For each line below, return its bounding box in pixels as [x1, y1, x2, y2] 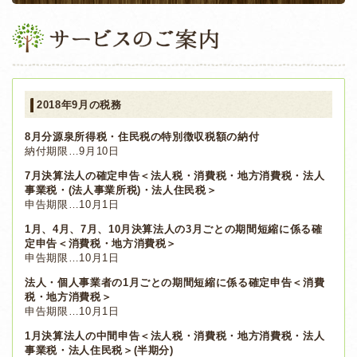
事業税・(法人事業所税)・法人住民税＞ [25, 183, 218, 196]
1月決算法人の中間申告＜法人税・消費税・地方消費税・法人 [25, 329, 325, 342]
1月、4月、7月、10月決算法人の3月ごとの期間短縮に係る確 [25, 222, 323, 235]
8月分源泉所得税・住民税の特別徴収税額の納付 [25, 130, 260, 143]
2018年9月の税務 [37, 98, 122, 111]
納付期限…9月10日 [25, 144, 120, 157]
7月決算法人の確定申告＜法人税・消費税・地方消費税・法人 [25, 169, 325, 182]
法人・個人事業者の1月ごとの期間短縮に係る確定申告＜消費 [25, 276, 325, 288]
